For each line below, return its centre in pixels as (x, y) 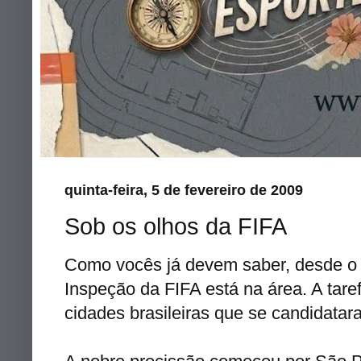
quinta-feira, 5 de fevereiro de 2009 (184, 190)
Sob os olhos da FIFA (176, 226)
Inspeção (100, 288)
